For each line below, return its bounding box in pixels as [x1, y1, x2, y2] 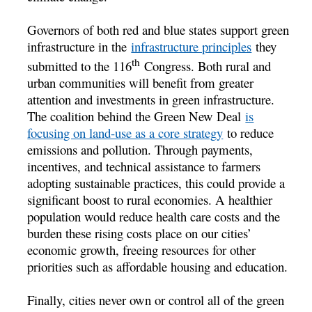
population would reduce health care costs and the [27, 207, 281, 225]
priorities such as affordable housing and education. [27, 257, 288, 275]
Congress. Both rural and [140, 56, 272, 75]
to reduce [223, 123, 274, 141]
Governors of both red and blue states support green [27, 20, 290, 38]
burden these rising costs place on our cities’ [27, 224, 252, 242]
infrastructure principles [131, 37, 252, 55]
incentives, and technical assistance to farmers [27, 157, 261, 175]
